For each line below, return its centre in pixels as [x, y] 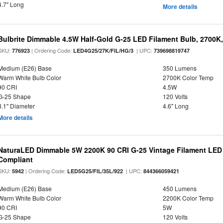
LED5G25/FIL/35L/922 [95, 171]
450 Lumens [179, 188]
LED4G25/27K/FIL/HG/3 [104, 51]
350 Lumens [179, 68]
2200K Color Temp [188, 198]
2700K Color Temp [188, 77]
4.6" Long [175, 106]
